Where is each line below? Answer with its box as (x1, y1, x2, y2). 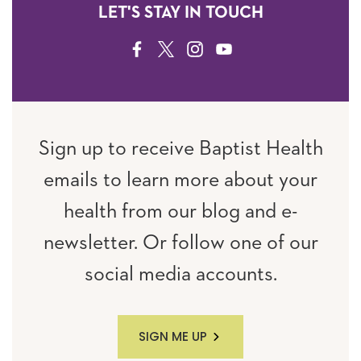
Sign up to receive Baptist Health (38, 139, 323, 160)
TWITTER (158, 44, 210, 57)
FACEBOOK (129, 44, 197, 57)
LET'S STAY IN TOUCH (98, 5, 263, 22)
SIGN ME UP (139, 328, 207, 345)
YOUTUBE (216, 44, 274, 57)
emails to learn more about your (44, 170, 317, 191)
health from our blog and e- (64, 201, 297, 222)
